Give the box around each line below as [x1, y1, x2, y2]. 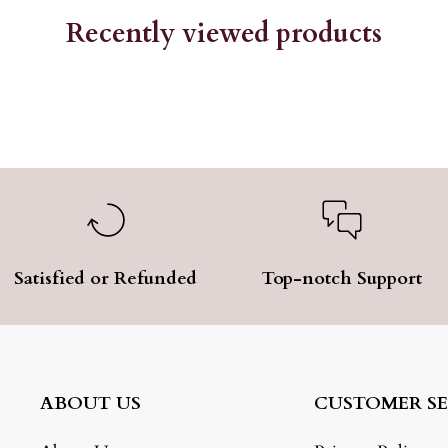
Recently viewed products [66, 14, 382, 52]
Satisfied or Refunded [14, 265, 198, 291]
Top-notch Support [262, 265, 423, 291]
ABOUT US [40, 390, 141, 416]
